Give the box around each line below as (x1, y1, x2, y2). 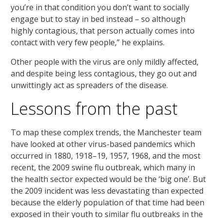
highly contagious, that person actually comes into (11, 25, 195, 36)
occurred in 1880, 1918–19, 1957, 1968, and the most (11, 150, 201, 161)
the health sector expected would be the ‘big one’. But (11, 173, 206, 184)
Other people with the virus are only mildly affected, (11, 56, 199, 67)
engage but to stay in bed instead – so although (11, 13, 186, 24)
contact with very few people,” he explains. (11, 36, 165, 48)
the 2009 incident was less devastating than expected (11, 185, 204, 196)
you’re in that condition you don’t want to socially (11, 1, 190, 13)
